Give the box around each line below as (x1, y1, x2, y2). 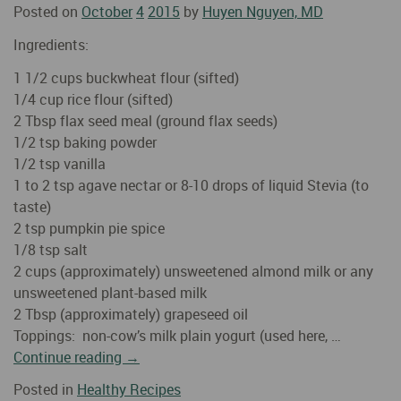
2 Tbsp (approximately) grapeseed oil (13, 303, 248, 324)
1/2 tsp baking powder (13, 132, 157, 152)
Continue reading (13, 346, 125, 367)
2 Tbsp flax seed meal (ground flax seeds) (13, 110, 281, 131)
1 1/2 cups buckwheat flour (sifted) (13, 67, 239, 88)
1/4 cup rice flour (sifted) (13, 89, 173, 109)
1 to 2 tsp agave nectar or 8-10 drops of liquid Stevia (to (13, 175, 369, 195)
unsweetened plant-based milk (13, 282, 207, 303)
